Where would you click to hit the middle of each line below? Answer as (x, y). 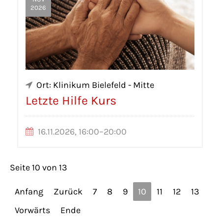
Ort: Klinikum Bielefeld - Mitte (95, 85)
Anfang (29, 191)
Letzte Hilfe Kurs (71, 100)
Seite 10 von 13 (39, 167)
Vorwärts (32, 210)
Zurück (68, 191)
